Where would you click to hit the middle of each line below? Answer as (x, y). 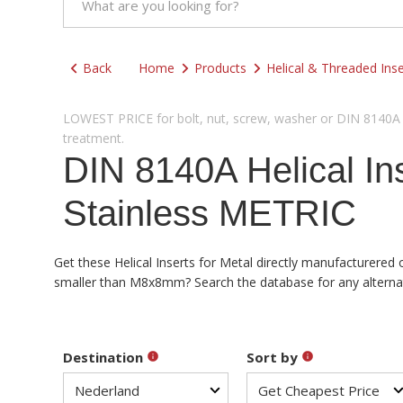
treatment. (94, 138)
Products (220, 68)
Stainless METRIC (210, 213)
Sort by (274, 357)
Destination (105, 357)
